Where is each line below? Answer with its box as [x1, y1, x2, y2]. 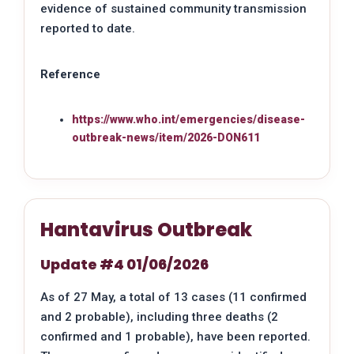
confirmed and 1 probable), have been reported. [40, 329, 311, 344]
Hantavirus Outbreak [40, 216, 252, 243]
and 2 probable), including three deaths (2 [40, 309, 278, 324]
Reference [40, 66, 100, 81]
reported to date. [40, 21, 135, 36]
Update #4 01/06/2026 [40, 254, 209, 274]
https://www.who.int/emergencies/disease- [72, 112, 305, 126]
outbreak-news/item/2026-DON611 [72, 130, 260, 144]
